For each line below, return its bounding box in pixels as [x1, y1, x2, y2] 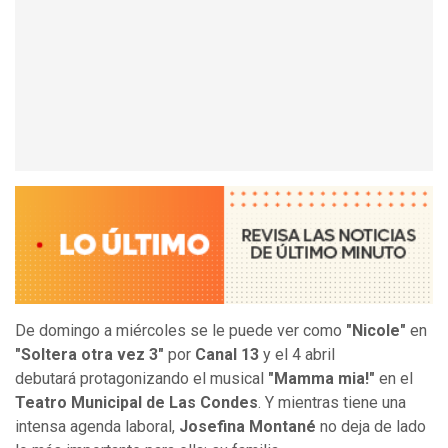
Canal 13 [191, 345, 259, 365]
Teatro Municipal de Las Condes [15, 393, 258, 413]
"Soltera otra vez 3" [15, 345, 164, 365]
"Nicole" [342, 321, 410, 341]
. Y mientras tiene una [258, 393, 406, 413]
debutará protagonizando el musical [15, 369, 264, 389]
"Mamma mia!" [264, 369, 375, 389]
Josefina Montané [179, 417, 320, 437]
